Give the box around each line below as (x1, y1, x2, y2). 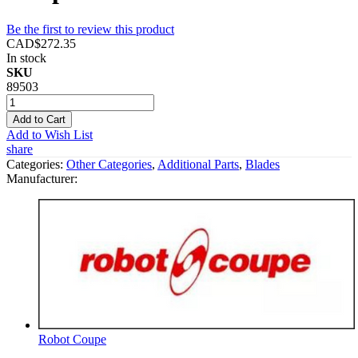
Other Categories (66, 157, 152, 171)
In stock (6, 50, 46, 65)
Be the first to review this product (6, 22, 174, 36)
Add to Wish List (6, 127, 93, 141)
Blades (245, 157, 280, 171)
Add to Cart (13, 113, 66, 125)
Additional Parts (157, 157, 239, 171)
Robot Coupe (38, 332, 106, 346)
